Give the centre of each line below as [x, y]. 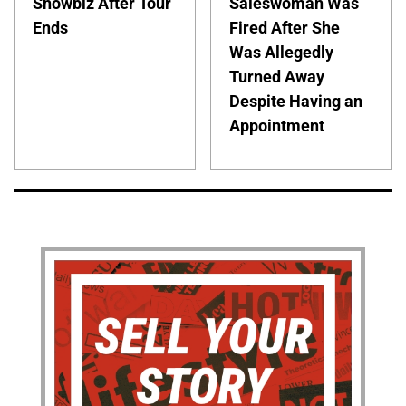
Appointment [277, 126]
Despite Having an [296, 101]
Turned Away [277, 77]
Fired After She [285, 28]
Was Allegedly [282, 53]
